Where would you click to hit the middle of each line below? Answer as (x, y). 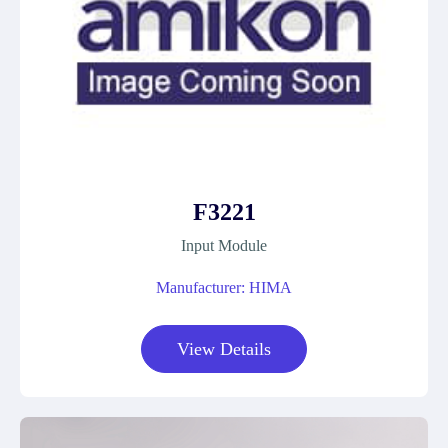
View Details (224, 349)
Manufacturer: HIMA (224, 287)
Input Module (224, 245)
